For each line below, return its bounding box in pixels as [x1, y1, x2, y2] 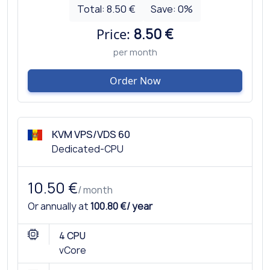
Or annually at [28, 199, 90, 213]
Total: [77, 2, 107, 16]
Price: [96, 25, 134, 43]
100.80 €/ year [90, 199, 152, 213]
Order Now [109, 74, 161, 87]
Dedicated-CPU [52, 142, 124, 155]
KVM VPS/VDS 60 [52, 127, 130, 141]
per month [113, 46, 157, 58]
